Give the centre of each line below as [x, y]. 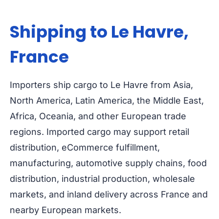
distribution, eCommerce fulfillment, [85, 148]
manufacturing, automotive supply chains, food [108, 163]
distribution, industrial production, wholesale [102, 179]
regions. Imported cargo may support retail [99, 132]
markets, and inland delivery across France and [109, 195]
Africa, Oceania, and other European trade [98, 116]
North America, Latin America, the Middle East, [107, 101]
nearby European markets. [66, 210]
